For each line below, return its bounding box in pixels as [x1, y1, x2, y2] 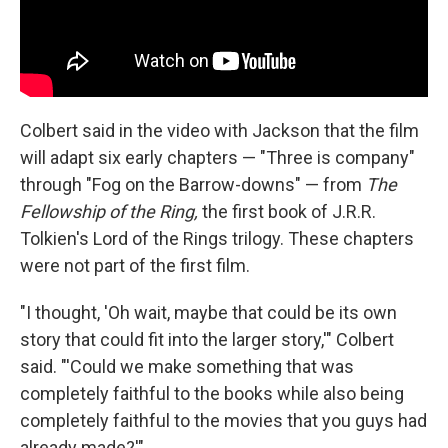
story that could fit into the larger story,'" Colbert [20, 328, 394, 350]
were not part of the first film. [20, 254, 250, 276]
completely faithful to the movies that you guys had [20, 409, 427, 431]
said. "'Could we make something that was [20, 355, 354, 377]
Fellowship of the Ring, [20, 200, 202, 222]
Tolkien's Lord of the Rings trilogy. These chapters [20, 227, 414, 249]
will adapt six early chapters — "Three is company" [20, 146, 415, 168]
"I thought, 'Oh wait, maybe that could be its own [20, 301, 397, 323]
